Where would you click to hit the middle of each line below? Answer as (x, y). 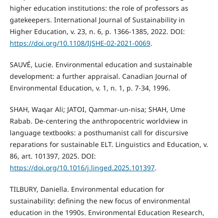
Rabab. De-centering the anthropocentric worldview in (99, 121)
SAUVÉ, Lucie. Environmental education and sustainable (101, 64)
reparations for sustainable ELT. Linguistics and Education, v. (109, 144)
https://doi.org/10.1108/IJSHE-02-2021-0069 (80, 43)
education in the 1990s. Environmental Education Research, (107, 212)
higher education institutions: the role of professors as (99, 8)
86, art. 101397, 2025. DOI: (53, 156)
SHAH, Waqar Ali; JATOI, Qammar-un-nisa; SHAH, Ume (97, 109)
